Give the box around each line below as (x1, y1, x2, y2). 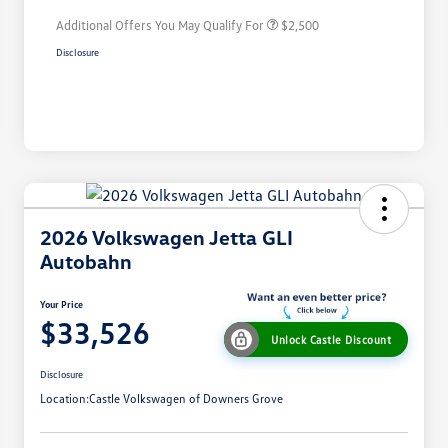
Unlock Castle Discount (271, 333, 391, 347)
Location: (40, 391, 89, 407)
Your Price (40, 298, 83, 311)
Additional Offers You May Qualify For (56, 17, 264, 34)
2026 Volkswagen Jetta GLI (40, 225, 293, 250)
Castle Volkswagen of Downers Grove (89, 391, 283, 407)
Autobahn (40, 249, 132, 274)
